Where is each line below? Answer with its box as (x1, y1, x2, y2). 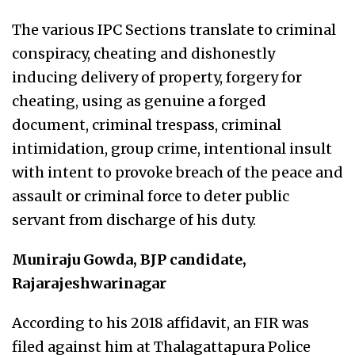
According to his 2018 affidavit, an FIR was (12, 313, 309, 332)
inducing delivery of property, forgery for (12, 67, 302, 86)
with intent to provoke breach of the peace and (12, 162, 343, 181)
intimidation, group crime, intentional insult (12, 139, 332, 158)
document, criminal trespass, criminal (12, 115, 281, 134)
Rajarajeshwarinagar (12, 273, 166, 292)
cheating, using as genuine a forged (12, 91, 266, 110)
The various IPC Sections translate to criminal (12, 20, 336, 39)
